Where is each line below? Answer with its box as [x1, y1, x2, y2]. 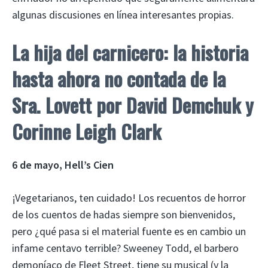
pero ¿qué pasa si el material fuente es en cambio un [12, 224, 246, 238]
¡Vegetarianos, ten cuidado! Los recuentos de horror [12, 190, 246, 205]
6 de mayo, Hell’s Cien [12, 157, 114, 172]
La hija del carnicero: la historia [12, 38, 248, 66]
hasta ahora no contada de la [12, 64, 226, 93]
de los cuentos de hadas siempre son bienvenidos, [12, 207, 235, 221]
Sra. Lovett [12, 90, 92, 119]
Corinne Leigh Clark [12, 117, 161, 145]
